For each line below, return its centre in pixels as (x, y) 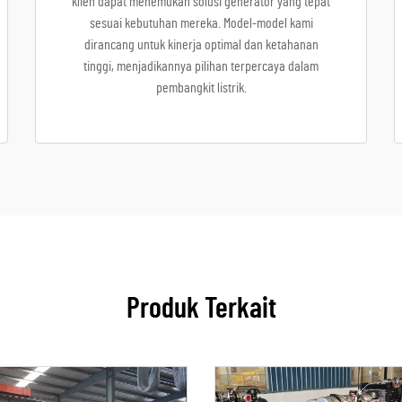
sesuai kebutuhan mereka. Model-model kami (201, 23)
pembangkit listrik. (201, 88)
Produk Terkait (201, 309)
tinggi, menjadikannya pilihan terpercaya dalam (201, 66)
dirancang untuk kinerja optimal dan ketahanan (201, 45)
